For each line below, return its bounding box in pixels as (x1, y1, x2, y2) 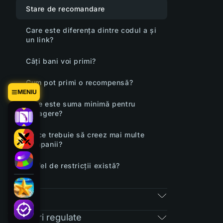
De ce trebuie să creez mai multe (26, 130, 145, 139)
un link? (26, 35, 54, 44)
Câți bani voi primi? (26, 57, 96, 65)
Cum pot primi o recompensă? (26, 78, 133, 87)
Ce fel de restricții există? (26, 161, 120, 170)
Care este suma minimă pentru (26, 100, 135, 108)
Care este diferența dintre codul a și (26, 26, 157, 34)
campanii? (26, 140, 63, 148)
